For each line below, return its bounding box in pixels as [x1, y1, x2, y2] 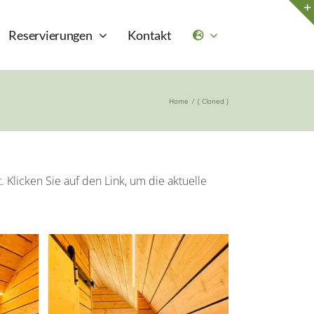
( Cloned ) [198, 95, 228, 106]
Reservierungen [8, 27, 93, 43]
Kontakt [128, 27, 172, 43]
